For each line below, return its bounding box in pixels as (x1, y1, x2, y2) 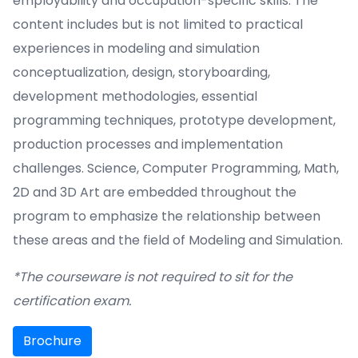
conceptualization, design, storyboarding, (13, 63, 270, 82)
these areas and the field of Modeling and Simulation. (13, 231, 343, 249)
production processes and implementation (13, 135, 283, 153)
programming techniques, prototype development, (13, 111, 336, 129)
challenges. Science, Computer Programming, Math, (13, 159, 339, 177)
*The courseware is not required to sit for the (13, 268, 292, 286)
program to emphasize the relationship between (13, 207, 320, 225)
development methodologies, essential (13, 87, 257, 105)
